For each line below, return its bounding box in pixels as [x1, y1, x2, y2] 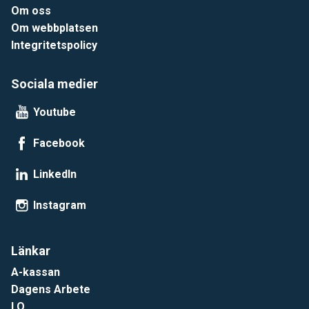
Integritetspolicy [11, 38, 97, 52]
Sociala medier [11, 76, 98, 91]
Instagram [33, 198, 86, 212]
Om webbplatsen [11, 21, 98, 34]
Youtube [33, 105, 76, 119]
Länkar [11, 243, 50, 258]
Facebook [33, 136, 85, 150]
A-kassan [11, 265, 60, 279]
